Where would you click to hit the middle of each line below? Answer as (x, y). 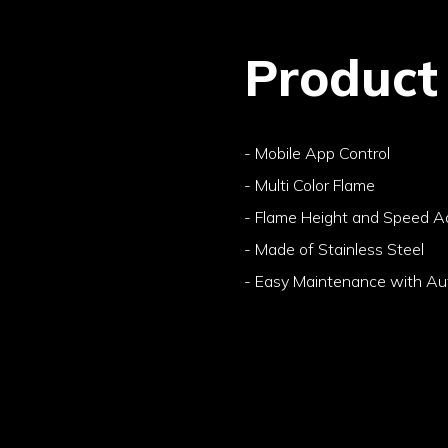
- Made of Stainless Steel (334, 249)
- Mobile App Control (317, 153)
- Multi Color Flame (310, 185)
